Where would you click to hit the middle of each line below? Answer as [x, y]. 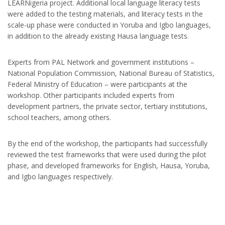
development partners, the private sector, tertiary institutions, [107, 106]
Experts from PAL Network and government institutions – [101, 62]
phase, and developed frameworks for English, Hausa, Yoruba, [109, 165]
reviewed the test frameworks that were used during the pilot [107, 154]
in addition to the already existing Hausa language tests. [98, 36]
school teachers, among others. [59, 117]
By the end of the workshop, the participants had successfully [107, 143]
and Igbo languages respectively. [60, 176]
